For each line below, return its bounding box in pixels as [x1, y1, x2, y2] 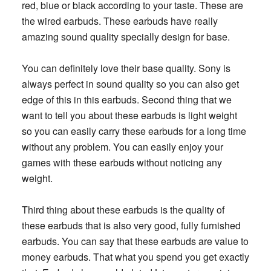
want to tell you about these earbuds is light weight [21, 108, 237, 122]
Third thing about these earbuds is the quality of [21, 203, 224, 217]
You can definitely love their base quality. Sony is [21, 61, 230, 75]
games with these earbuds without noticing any [21, 155, 222, 169]
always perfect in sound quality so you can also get [21, 77, 239, 91]
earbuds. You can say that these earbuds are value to [21, 234, 249, 248]
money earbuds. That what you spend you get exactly [21, 250, 249, 264]
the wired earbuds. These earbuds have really [21, 14, 218, 28]
